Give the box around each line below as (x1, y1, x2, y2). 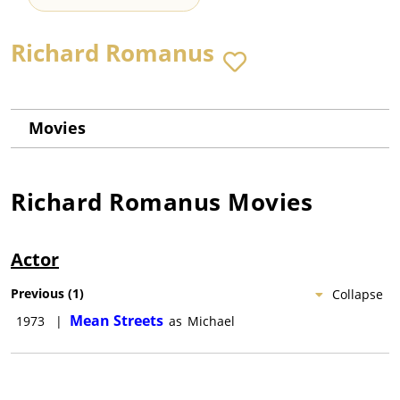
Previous (11, 285, 64, 303)
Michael (187, 312, 235, 330)
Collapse (332, 286, 383, 304)
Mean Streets (70, 311, 163, 331)
